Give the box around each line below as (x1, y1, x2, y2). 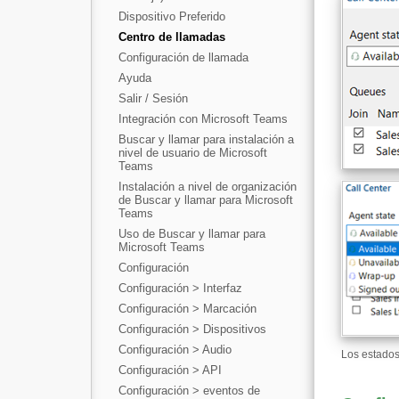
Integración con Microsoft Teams (118, 112, 288, 126)
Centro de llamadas (118, 30, 225, 44)
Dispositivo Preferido (118, 10, 225, 23)
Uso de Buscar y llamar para (118, 227, 265, 240)
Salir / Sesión (118, 92, 188, 105)
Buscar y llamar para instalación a (118, 133, 294, 146)
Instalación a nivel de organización (118, 180, 297, 193)
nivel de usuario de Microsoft (118, 146, 267, 159)
